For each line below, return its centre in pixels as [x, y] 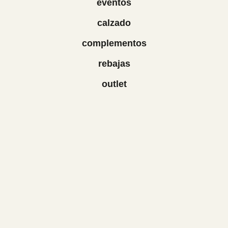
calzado [114, 23]
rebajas [114, 64]
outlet [114, 84]
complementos [114, 43]
